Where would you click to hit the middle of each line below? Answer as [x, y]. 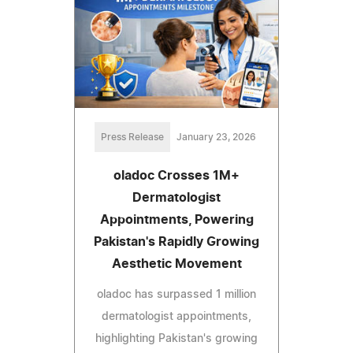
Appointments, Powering [176, 220]
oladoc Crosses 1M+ [176, 176]
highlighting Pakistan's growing [176, 339]
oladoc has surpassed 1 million [176, 295]
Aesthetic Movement [176, 264]
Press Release [132, 137]
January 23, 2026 [216, 137]
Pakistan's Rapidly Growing [176, 242]
